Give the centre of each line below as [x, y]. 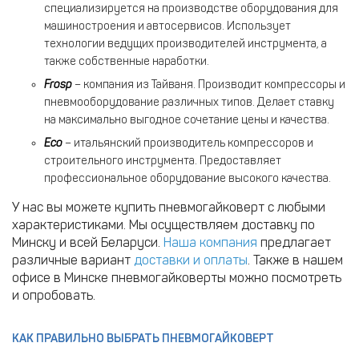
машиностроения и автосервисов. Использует [167, 26]
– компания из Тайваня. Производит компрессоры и [209, 84]
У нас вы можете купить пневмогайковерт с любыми [169, 207]
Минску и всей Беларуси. [88, 242]
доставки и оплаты [191, 260]
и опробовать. [54, 295]
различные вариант [73, 260]
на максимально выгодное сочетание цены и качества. [187, 119]
